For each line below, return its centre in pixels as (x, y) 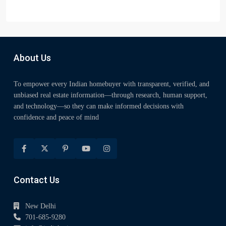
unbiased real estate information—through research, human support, (110, 95)
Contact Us (37, 180)
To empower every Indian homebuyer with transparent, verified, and (111, 84)
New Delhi (41, 206)
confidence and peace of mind (56, 118)
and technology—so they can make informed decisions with (99, 106)
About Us (32, 58)
